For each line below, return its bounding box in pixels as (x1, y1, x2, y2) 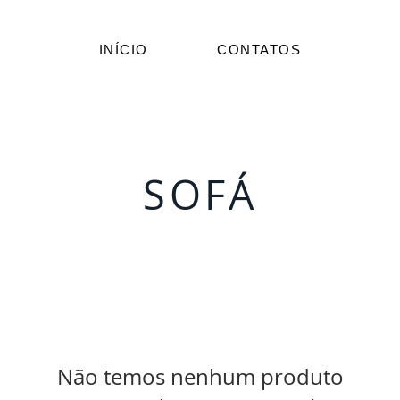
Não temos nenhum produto (56, 362, 344, 391)
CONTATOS (217, 42, 302, 57)
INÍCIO (98, 42, 148, 57)
